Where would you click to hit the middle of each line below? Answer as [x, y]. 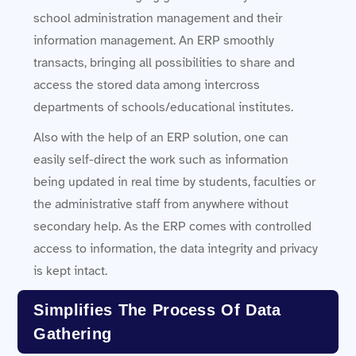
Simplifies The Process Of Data [157, 310]
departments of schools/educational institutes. [164, 107]
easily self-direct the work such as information [161, 159]
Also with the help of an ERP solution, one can [161, 137]
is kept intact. [71, 271]
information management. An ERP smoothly [154, 40]
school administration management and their [158, 18]
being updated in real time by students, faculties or [175, 182]
